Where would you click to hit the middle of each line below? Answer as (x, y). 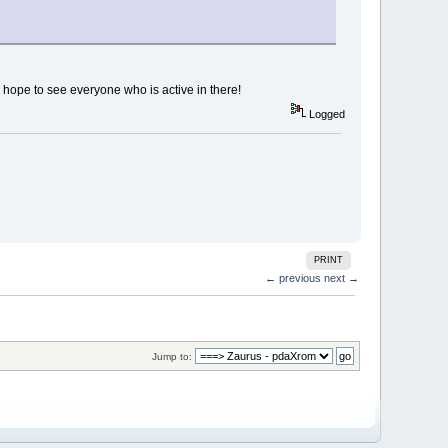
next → (341, 277)
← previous (292, 277)
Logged (325, 114)
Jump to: (171, 357)
